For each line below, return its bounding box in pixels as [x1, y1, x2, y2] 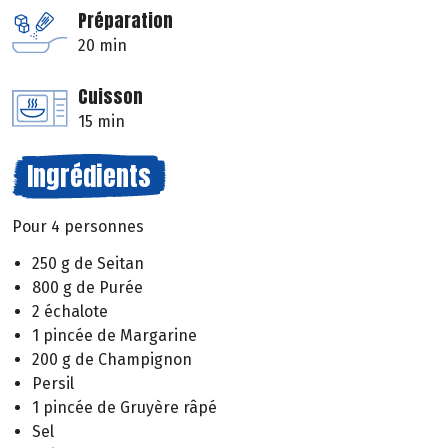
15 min [78, 112, 125, 132]
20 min [78, 36, 127, 56]
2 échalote [32, 301, 108, 321]
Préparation [78, 7, 173, 35]
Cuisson [78, 83, 143, 111]
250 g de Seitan [32, 253, 144, 273]
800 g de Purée [32, 277, 143, 297]
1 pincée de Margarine [32, 325, 197, 345]
